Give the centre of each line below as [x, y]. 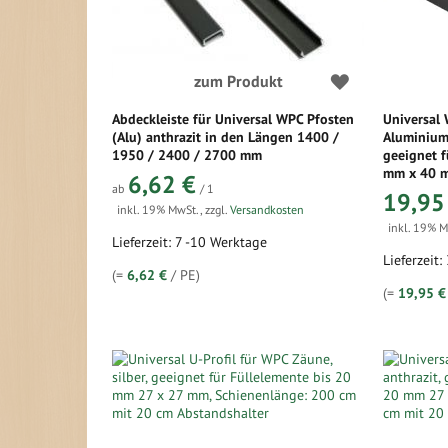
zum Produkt [238, 81]
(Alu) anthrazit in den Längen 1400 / [225, 137]
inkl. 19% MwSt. [158, 209]
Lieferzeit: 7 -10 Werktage [189, 242]
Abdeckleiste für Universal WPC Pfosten [233, 119]
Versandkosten [267, 209]
